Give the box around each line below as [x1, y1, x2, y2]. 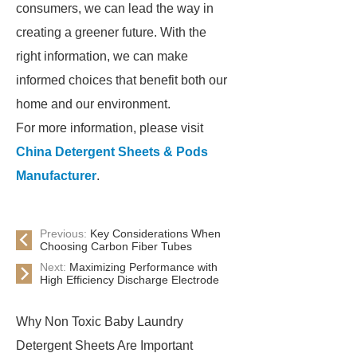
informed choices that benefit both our [16, 73, 227, 87]
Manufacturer [16, 169, 96, 182]
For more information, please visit [16, 121, 203, 135]
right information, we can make [16, 49, 188, 63]
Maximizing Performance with [69, 261, 218, 273]
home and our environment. [16, 97, 171, 111]
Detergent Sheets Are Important [16, 339, 193, 352]
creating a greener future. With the [16, 25, 206, 39]
